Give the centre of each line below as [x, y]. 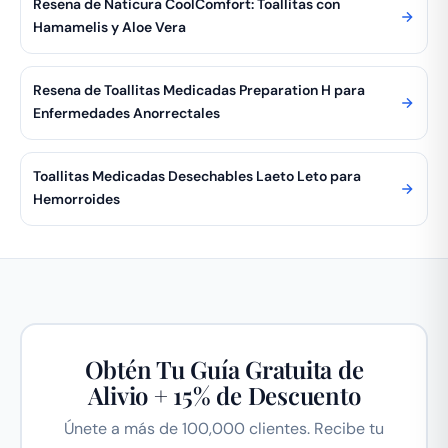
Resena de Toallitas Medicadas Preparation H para [199, 89]
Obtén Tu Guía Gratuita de [224, 369]
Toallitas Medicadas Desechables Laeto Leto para [197, 175]
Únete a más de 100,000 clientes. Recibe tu [224, 429]
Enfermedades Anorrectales [126, 112]
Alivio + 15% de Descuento [224, 395]
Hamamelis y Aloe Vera [109, 26]
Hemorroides [76, 198]
